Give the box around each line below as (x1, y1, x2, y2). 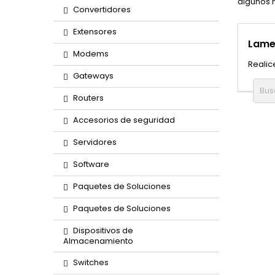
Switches (73, 257, 109, 268)
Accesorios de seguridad (73, 114, 175, 126)
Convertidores (73, 4, 131, 15)
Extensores (73, 26, 117, 37)
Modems (73, 48, 109, 60)
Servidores (73, 136, 117, 148)
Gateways (73, 70, 114, 82)
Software (73, 158, 109, 170)
